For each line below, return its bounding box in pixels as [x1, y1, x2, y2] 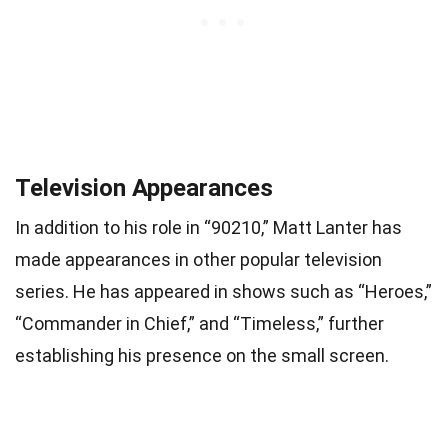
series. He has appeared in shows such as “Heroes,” [15, 280, 432, 302]
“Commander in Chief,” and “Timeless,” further [15, 312, 384, 334]
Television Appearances [15, 173, 273, 202]
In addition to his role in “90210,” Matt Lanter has [15, 216, 402, 238]
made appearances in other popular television [15, 248, 382, 270]
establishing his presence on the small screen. [15, 344, 389, 366]
